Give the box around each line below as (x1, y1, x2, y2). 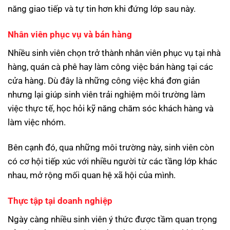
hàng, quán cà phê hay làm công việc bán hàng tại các (8, 61, 213, 72)
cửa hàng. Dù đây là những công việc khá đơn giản (8, 75, 200, 86)
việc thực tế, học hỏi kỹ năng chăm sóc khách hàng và (8, 103, 214, 113)
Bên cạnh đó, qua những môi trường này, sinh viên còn (8, 142, 214, 153)
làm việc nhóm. (8, 117, 66, 127)
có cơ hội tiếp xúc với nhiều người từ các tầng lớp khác (8, 156, 217, 167)
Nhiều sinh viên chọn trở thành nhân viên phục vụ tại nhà (8, 47, 221, 58)
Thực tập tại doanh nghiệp (8, 196, 112, 206)
